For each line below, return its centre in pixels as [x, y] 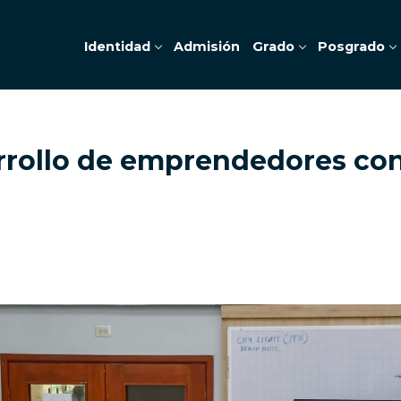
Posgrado [351, 46]
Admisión [207, 46]
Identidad [117, 46]
